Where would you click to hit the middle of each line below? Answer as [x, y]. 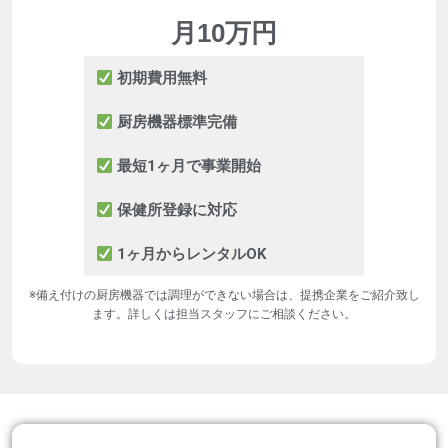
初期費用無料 [160, 78]
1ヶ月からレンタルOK [190, 254]
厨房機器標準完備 [175, 122]
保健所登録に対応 [175, 210]
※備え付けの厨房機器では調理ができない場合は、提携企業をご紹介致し [224, 295]
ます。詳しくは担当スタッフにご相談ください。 [224, 314]
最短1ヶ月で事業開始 [187, 166]
